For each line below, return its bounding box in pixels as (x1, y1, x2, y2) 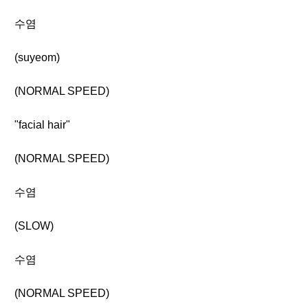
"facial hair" (14, 119, 70, 131)
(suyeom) (14, 52, 60, 63)
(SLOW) (14, 220, 54, 232)
